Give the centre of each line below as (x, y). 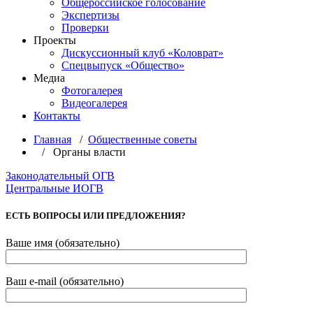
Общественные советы (143, 139)
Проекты (55, 40)
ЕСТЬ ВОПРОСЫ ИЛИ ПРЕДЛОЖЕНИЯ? (96, 216)
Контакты (57, 116)
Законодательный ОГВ (60, 176)
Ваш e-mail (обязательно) (65, 282)
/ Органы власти (80, 152)
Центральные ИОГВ (54, 188)
